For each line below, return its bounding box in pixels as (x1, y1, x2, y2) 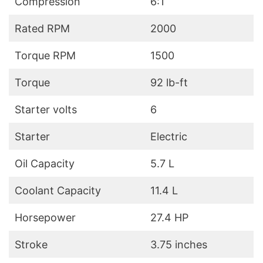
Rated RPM (15, 22, 70, 35)
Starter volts (15, 103, 77, 116)
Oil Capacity (15, 157, 75, 170)
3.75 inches (150, 238, 207, 251)
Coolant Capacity (15, 184, 101, 197)
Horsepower (15, 211, 76, 224)
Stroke (15, 238, 50, 251)
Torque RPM (15, 49, 76, 62)
